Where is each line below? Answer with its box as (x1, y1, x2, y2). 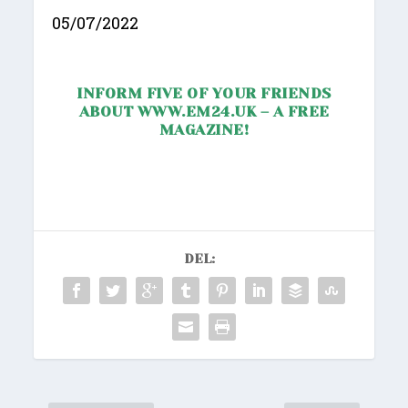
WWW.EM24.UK (137, 102, 256, 120)
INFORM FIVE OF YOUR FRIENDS (76, 84, 331, 102)
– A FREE (256, 102, 330, 120)
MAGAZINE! (158, 120, 250, 138)
